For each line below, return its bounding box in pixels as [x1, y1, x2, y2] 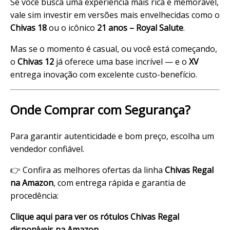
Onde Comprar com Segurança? [10, 101, 190, 119]
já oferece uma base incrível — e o [54, 55, 189, 67]
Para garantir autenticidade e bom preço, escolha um [10, 130, 214, 142]
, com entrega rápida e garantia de [53, 177, 186, 189]
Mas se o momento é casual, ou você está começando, [10, 43, 217, 54]
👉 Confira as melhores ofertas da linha [10, 164, 165, 176]
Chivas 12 [17, 55, 54, 67]
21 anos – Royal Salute [97, 22, 183, 33]
